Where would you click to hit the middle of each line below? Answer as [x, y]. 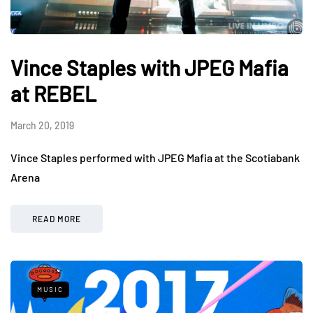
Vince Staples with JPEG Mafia [150, 68]
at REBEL [53, 94]
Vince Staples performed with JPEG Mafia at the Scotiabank [155, 158]
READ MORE [57, 219]
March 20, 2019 [42, 126]
